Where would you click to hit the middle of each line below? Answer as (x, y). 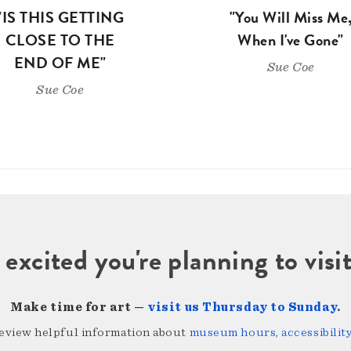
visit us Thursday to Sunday (242, 308)
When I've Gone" (291, 40)
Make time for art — (79, 308)
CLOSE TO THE (60, 40)
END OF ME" (60, 63)
